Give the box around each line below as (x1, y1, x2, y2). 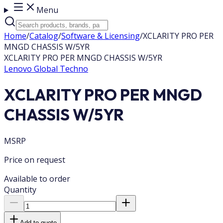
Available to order (4, 173, 70, 184)
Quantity (4, 184, 36, 195)
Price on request (4, 154, 65, 165)
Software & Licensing (61, 30, 140, 41)
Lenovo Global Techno (4, 63, 88, 74)
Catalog (29, 30, 58, 41)
